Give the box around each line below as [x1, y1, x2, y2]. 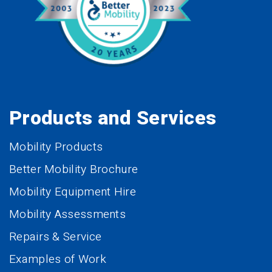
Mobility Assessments [9, 206, 126, 223]
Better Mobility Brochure [9, 161, 138, 178]
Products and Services [9, 104, 217, 133]
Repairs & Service [9, 228, 102, 246]
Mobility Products [9, 138, 103, 156]
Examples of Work [9, 251, 106, 268]
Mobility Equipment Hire [9, 183, 136, 201]
